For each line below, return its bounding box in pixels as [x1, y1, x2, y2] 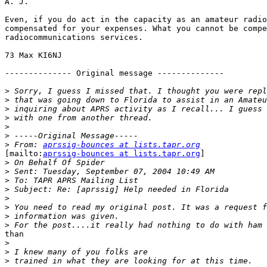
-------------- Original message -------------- [5, 69, 229, 78]
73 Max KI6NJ [5, 51, 62, 60]
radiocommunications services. [5, 33, 148, 42]
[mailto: [5, 149, 43, 159]
